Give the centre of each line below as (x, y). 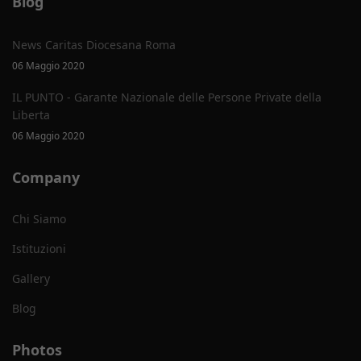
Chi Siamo (39, 219)
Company (46, 177)
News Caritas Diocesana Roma (94, 45)
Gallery (31, 278)
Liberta (31, 115)
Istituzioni (39, 249)
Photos (37, 350)
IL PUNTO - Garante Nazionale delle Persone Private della (167, 97)
